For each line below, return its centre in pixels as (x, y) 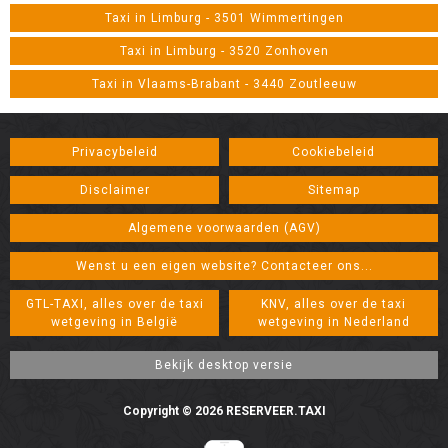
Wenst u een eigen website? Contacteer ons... (224, 266)
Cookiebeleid (333, 152)
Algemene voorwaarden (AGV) (224, 228)
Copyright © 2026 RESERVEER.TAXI (224, 411)
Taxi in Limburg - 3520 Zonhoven (224, 51)
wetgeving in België (114, 322)
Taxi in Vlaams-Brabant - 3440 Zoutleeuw (224, 84)
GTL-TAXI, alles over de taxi (114, 304)
